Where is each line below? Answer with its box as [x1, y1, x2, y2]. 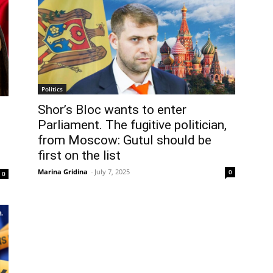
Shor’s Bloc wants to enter [38, 102, 186, 118]
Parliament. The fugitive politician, [38, 118, 227, 133]
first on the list [38, 148, 121, 163]
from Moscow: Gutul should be [38, 133, 211, 148]
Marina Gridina [38, 167, 88, 177]
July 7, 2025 [94, 167, 130, 177]
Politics [41, 85, 63, 94]
